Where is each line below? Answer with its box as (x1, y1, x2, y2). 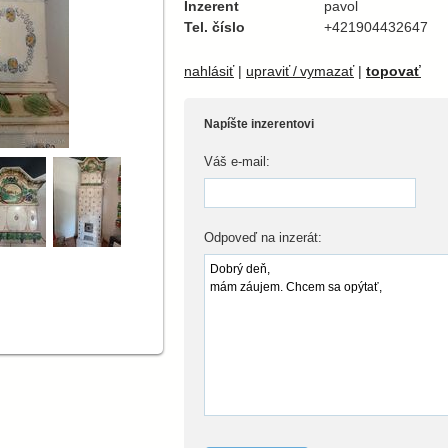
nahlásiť (184, 63, 234, 79)
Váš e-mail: (204, 154, 270, 169)
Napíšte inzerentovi (204, 117, 314, 131)
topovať (366, 63, 421, 79)
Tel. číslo (184, 19, 245, 35)
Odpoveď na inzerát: (204, 230, 322, 245)
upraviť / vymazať (246, 63, 354, 79)
